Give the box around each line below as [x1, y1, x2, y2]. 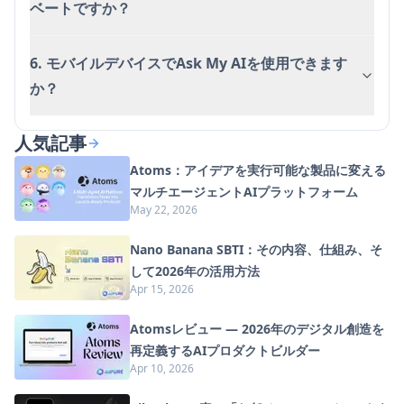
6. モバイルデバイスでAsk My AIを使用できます [30, 52, 347, 73]
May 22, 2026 [130, 201, 197, 217]
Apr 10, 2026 [130, 360, 194, 376]
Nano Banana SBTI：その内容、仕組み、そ [130, 240, 382, 258]
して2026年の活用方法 [130, 262, 260, 280]
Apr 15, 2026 [130, 280, 194, 297]
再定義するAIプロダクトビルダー [130, 341, 320, 359]
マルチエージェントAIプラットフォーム [130, 182, 358, 200]
